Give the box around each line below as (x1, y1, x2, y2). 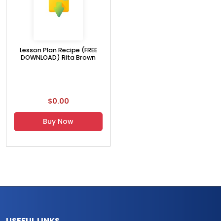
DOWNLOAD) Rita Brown (21, 53, 96, 62)
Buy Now (43, 116, 74, 126)
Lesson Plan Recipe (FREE (19, 45, 97, 54)
